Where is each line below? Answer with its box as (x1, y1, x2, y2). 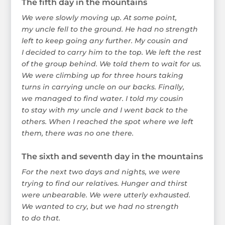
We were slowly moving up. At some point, (21, 13, 177, 22)
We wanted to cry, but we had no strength (21, 201, 179, 211)
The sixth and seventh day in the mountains (21, 151, 203, 161)
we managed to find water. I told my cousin (21, 93, 183, 103)
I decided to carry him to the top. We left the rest (21, 47, 201, 57)
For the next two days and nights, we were (21, 167, 180, 176)
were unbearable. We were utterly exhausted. (21, 190, 190, 199)
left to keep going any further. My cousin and (21, 36, 188, 45)
